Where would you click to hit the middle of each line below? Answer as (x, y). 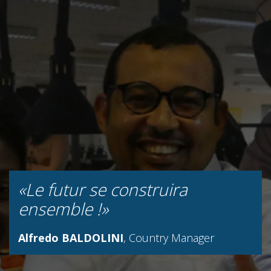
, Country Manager (169, 238)
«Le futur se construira (103, 190)
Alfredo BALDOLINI (71, 238)
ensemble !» (63, 209)
